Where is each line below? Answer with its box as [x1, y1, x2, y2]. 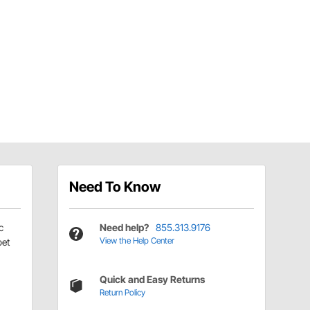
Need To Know [69, 179, 161, 196]
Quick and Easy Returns [99, 273, 205, 286]
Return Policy [99, 287, 145, 298]
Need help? [99, 221, 149, 234]
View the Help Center [99, 235, 174, 246]
